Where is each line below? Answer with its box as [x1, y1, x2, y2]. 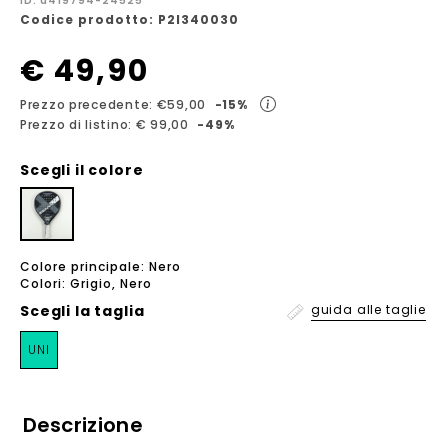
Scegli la [20, 301, 95, 322]
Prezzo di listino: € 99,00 [20, 116, 189, 134]
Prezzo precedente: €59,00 [20, 96, 206, 114]
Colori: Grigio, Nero [20, 275, 152, 293]
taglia [94, 301, 145, 322]
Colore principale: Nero [20, 258, 181, 276]
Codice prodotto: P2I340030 [20, 11, 239, 29]
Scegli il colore [20, 160, 144, 181]
